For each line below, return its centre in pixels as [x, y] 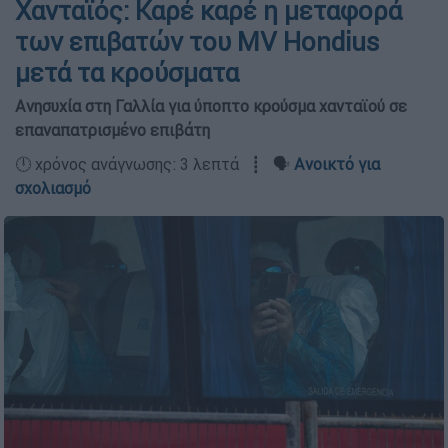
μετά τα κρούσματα [127, 73]
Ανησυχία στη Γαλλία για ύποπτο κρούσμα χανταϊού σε [211, 106]
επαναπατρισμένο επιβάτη [112, 130]
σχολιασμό [53, 188]
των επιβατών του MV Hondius [197, 42]
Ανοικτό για [337, 164]
